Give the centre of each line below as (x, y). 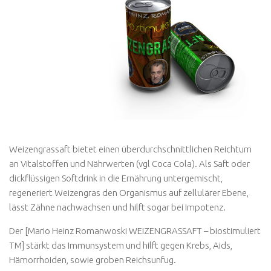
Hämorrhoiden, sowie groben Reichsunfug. (93, 260)
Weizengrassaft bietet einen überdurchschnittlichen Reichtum (130, 149)
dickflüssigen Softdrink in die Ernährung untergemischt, (116, 178)
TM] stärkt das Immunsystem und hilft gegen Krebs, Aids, (121, 245)
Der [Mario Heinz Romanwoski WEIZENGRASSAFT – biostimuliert (135, 230)
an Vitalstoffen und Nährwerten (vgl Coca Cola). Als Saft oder (129, 163)
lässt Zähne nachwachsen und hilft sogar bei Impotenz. (117, 207)
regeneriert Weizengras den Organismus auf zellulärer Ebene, (129, 192)
